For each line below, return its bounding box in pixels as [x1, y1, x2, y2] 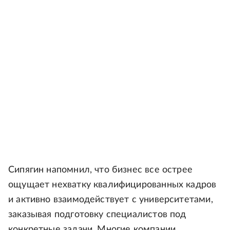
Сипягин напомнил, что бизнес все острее [8, 165, 193, 175]
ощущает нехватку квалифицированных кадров [8, 180, 217, 190]
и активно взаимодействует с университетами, [8, 195, 213, 205]
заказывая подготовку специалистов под [8, 210, 186, 220]
